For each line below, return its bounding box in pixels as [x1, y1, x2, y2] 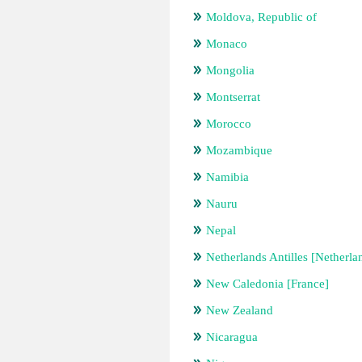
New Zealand [206, 304, 273, 317]
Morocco [206, 117, 251, 130]
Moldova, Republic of [206, 11, 317, 23]
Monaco [206, 37, 247, 50]
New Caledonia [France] [206, 277, 329, 290]
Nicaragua [206, 330, 258, 343]
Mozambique [206, 144, 272, 157]
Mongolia [206, 64, 255, 77]
